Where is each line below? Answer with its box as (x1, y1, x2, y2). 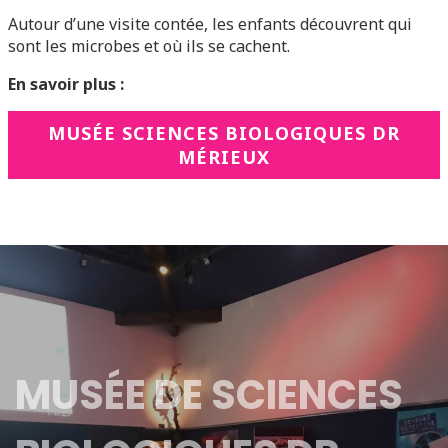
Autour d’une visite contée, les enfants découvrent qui (8, 13, 412, 35)
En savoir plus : (8, 73, 124, 95)
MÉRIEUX (178, 145, 270, 169)
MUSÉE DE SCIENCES (15, 367, 403, 423)
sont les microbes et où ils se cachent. (8, 35, 290, 57)
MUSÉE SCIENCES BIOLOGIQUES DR (48, 121, 400, 145)
